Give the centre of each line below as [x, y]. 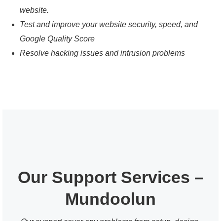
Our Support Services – [110, 177]
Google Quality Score [57, 39]
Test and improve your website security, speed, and [109, 24]
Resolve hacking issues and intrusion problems [102, 53]
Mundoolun [110, 199]
